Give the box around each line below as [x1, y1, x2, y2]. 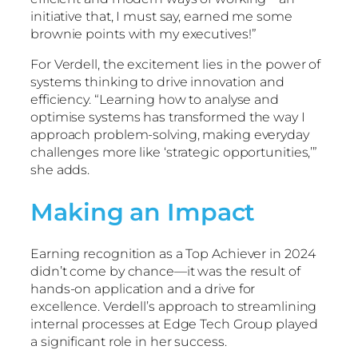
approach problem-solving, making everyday [30, 126, 309, 142]
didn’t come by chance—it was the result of [30, 263, 300, 279]
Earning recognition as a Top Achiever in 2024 [30, 245, 316, 261]
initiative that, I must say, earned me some [30, 8, 292, 24]
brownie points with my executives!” [30, 26, 260, 42]
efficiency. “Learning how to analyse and [30, 91, 279, 107]
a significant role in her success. [30, 333, 227, 349]
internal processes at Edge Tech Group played [30, 316, 318, 332]
